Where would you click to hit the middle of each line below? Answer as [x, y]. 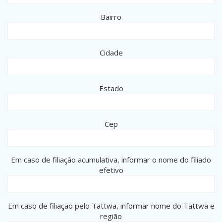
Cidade [111, 52]
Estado [111, 88]
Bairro [111, 17]
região [111, 216]
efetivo [111, 170]
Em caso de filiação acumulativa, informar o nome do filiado [111, 159]
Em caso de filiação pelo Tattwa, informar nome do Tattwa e [111, 205]
